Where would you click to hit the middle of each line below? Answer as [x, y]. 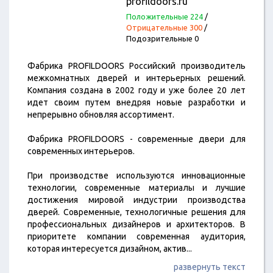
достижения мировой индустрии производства [136, 200]
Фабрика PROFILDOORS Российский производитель [136, 66]
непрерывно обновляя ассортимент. [101, 115]
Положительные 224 [164, 16]
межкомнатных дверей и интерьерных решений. [136, 78]
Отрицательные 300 [164, 27]
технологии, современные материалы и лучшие [136, 188]
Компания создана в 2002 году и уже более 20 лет [136, 90]
